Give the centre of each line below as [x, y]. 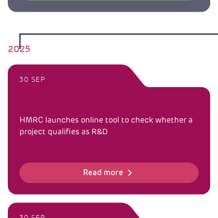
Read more [103, 173]
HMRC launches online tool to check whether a [106, 120]
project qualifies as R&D [64, 132]
